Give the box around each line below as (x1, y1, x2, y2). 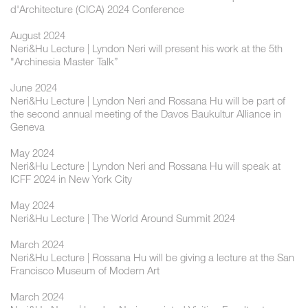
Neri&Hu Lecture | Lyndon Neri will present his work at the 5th (10, 42, 283, 55)
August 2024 (10, 29, 65, 42)
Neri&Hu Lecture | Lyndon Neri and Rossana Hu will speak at (10, 159, 280, 173)
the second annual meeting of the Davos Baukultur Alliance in (10, 107, 281, 120)
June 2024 (10, 81, 57, 94)
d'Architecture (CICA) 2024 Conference (10, 3, 184, 16)
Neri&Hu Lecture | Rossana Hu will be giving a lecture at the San (10, 251, 294, 264)
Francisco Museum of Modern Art (10, 264, 159, 277)
